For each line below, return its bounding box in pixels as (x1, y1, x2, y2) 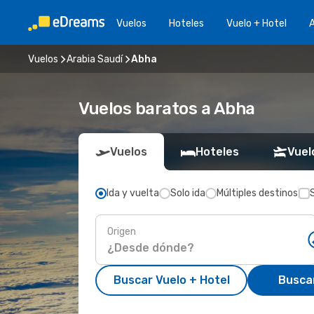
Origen (107, 225, 136, 238)
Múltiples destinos (217, 187, 298, 199)
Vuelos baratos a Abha (78, 99, 255, 118)
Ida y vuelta (107, 187, 159, 199)
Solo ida (170, 187, 205, 199)
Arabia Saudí (67, 53, 123, 65)
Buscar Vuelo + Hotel (113, 273, 230, 287)
